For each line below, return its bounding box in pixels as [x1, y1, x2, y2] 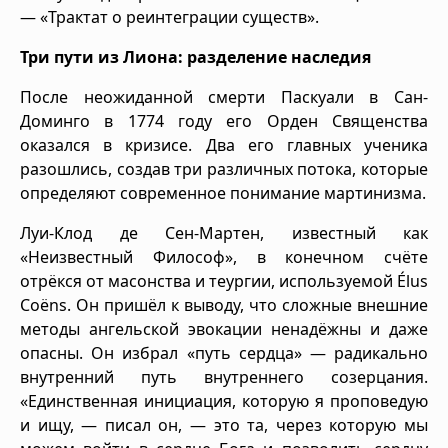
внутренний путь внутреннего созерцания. [20, 365, 428, 388]
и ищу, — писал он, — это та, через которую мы [20, 413, 428, 436]
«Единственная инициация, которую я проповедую [20, 389, 428, 412]
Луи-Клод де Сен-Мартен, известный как [20, 221, 428, 244]
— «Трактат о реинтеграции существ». [20, 5, 319, 28]
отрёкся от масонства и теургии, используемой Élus [20, 269, 428, 292]
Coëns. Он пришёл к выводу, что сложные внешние [20, 293, 428, 316]
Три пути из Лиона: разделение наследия [20, 45, 371, 68]
